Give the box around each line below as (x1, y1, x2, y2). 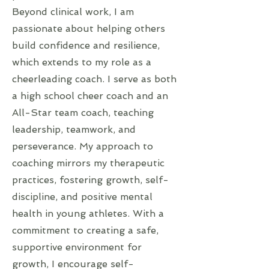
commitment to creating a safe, (12, 225, 159, 236)
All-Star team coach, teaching (12, 107, 154, 118)
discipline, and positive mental (12, 191, 153, 202)
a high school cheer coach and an (12, 90, 168, 101)
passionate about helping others (12, 23, 165, 34)
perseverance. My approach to (12, 141, 153, 152)
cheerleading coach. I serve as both (12, 73, 177, 85)
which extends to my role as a (12, 56, 151, 68)
